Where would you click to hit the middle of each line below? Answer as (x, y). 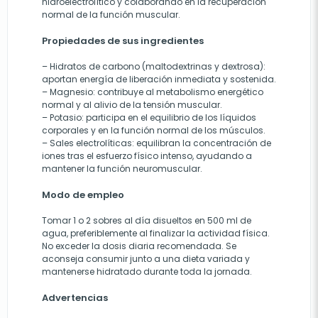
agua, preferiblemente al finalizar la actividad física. (156, 234)
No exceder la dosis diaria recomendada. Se (139, 246)
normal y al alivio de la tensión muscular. (132, 105)
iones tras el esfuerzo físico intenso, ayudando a (147, 156)
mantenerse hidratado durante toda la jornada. (147, 272)
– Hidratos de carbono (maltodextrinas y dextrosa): (154, 67)
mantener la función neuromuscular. (122, 169)
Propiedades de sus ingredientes (123, 41)
